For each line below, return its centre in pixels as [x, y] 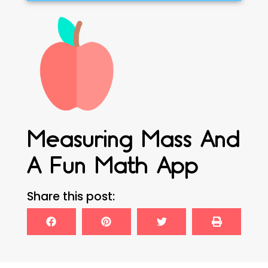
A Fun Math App [112, 165]
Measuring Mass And [133, 139]
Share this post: [71, 196]
